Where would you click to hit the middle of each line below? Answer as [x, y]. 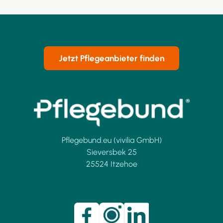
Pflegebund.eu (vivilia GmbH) [111, 140]
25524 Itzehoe [111, 164]
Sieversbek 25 [111, 152]
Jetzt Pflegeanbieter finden [111, 58]
